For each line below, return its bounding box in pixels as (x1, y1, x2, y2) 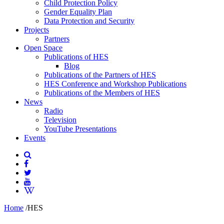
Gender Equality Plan (44, 7, 112, 16)
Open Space (24, 43, 62, 52)
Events (24, 133, 45, 142)
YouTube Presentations (44, 124, 116, 133)
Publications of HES (44, 52, 108, 61)
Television (44, 115, 76, 124)
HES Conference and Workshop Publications (44, 79, 186, 88)
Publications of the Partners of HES (44, 70, 156, 79)
